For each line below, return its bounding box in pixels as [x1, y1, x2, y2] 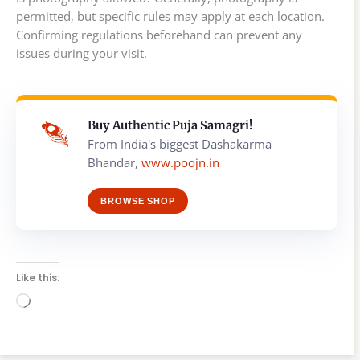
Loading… [30, 293, 84, 310]
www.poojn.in [141, 154, 219, 171]
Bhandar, [88, 154, 141, 171]
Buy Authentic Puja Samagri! [88, 118, 252, 133]
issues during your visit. [16, 45, 147, 62]
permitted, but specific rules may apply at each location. [16, 8, 325, 25]
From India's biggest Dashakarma [88, 136, 272, 153]
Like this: [16, 271, 59, 285]
